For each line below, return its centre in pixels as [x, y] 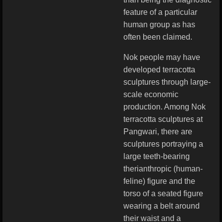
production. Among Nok [165, 107]
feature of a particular [160, 12]
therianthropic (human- [163, 169]
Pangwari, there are [158, 132]
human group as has [159, 25]
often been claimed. [158, 37]
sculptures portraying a [163, 144]
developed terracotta [159, 70]
